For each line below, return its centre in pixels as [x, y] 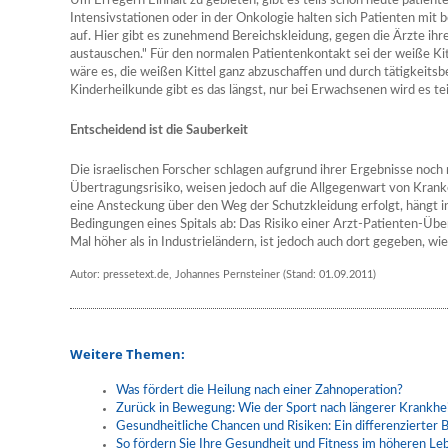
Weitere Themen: [127, 354]
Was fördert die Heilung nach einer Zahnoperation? [259, 390]
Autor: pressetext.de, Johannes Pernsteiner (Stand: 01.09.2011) [223, 274]
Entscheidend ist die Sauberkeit [159, 130]
